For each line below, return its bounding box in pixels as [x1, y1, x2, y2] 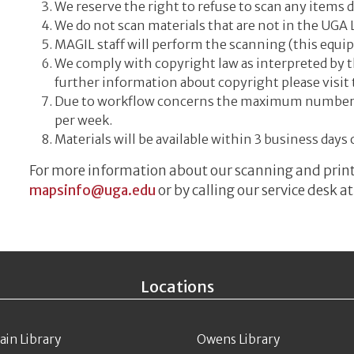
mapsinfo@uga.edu [29, 182, 156, 200]
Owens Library [197, 332, 280, 348]
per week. [55, 112, 113, 129]
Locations [140, 277, 214, 297]
